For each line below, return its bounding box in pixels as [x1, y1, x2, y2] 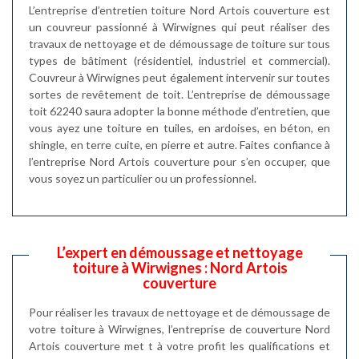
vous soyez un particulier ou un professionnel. [29, 171, 256, 185]
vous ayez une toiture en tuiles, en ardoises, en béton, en [29, 121, 330, 135]
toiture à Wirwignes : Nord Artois [71, 259, 288, 276]
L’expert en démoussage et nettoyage [56, 244, 303, 261]
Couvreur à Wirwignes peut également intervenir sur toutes [29, 71, 330, 84]
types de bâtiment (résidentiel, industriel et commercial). [29, 54, 330, 67]
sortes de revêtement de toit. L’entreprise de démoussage [29, 87, 330, 101]
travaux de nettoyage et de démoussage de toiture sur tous [29, 37, 330, 50]
